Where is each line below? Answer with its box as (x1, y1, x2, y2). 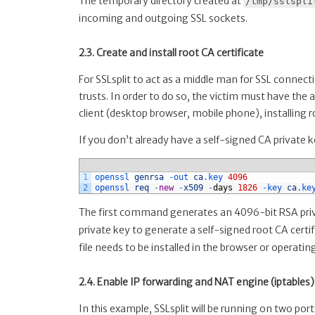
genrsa (134, 172, 164, 182)
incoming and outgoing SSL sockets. (79, 11, 247, 25)
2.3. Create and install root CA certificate (79, 46, 264, 59)
